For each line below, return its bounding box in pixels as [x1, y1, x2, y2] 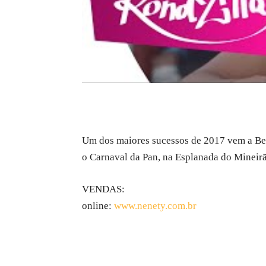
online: [82, 199, 114, 211]
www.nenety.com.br [114, 199, 197, 211]
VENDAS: [82, 183, 125, 195]
